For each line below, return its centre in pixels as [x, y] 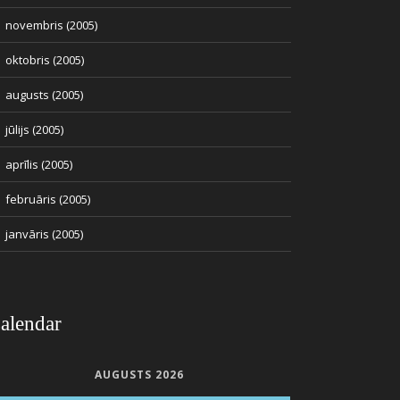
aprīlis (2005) [39, 164]
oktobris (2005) [45, 60]
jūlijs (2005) [34, 129]
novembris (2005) [51, 25]
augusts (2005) [44, 95]
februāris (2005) [48, 199]
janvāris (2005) [44, 234]
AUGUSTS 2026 [139, 375]
